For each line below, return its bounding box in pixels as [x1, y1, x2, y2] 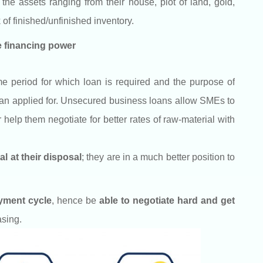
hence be [56, 195, 99, 205]
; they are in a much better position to [82, 151, 235, 162]
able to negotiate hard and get [99, 195, 235, 205]
